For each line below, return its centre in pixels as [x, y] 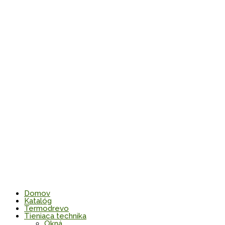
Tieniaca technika [55, 216]
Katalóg [38, 201]
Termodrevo [46, 209]
